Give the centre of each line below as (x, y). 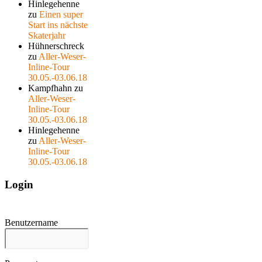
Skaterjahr (47, 35)
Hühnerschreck (56, 46)
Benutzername (31, 223)
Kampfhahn (50, 88)
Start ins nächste (58, 25)
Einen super (61, 14)
